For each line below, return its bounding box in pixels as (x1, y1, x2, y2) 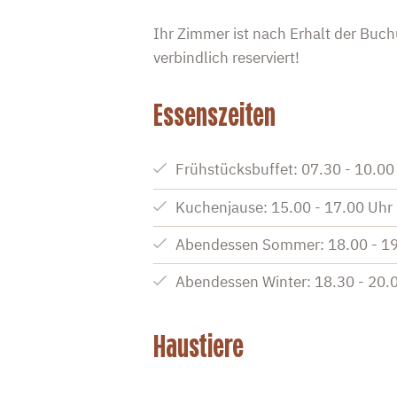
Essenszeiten (152, 95, 276, 136)
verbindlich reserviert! (152, 48, 300, 68)
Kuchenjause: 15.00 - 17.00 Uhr (175, 197, 393, 217)
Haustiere (152, 325, 244, 367)
